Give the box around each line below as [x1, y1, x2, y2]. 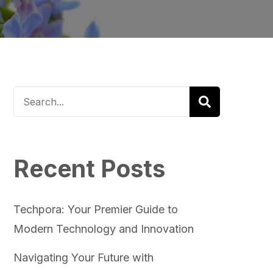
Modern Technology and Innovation [13, 222, 194, 235]
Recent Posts [13, 154, 165, 183]
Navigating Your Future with [13, 250, 154, 264]
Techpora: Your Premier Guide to [13, 202, 178, 216]
